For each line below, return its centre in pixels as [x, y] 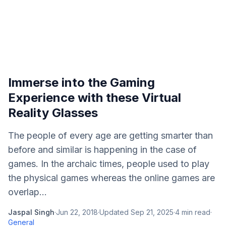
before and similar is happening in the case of [102, 150]
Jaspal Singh [31, 212]
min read [195, 212]
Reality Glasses [53, 113]
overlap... [27, 192]
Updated [115, 212]
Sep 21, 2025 [152, 212]
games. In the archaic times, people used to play [109, 164]
